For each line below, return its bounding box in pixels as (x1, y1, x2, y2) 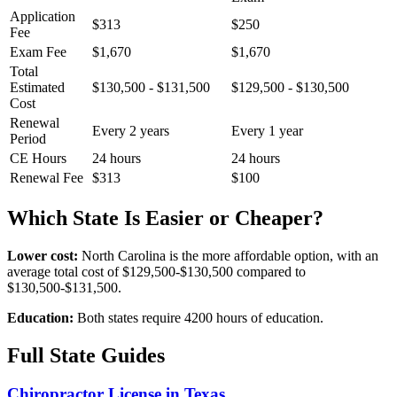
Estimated (10, 79, 65, 95)
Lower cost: (7, 247, 78, 263)
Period (10, 130, 46, 146)
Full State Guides (7, 343, 165, 367)
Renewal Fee (10, 169, 83, 185)
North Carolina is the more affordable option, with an (78, 247, 378, 263)
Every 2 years (92, 122, 169, 138)
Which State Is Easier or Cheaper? (7, 206, 323, 230)
